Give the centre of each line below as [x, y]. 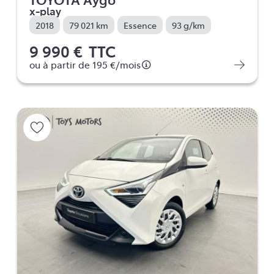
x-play [45, 10]
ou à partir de [61, 65]
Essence [140, 25]
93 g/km [188, 25]
